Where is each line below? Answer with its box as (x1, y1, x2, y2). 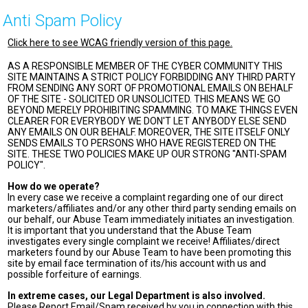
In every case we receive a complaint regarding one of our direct (8, 192, 284, 203)
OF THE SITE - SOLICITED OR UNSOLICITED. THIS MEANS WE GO (8, 93, 281, 104)
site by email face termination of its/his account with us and (8, 258, 267, 269)
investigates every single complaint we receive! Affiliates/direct (8, 236, 280, 247)
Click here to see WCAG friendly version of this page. (8, 37, 233, 48)
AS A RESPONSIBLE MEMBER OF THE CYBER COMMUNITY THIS (8, 60, 283, 71)
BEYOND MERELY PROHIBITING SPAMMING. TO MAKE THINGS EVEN (8, 104, 298, 115)
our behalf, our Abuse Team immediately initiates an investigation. (8, 214, 295, 225)
